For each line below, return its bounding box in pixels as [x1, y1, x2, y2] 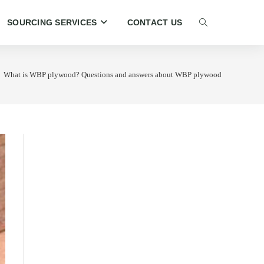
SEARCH [202, 78, 236, 88]
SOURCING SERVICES [7, 18, 97, 27]
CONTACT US [127, 18, 182, 27]
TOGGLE [202, 29, 237, 39]
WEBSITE [202, 54, 239, 64]
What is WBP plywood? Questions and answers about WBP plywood [4, 70, 222, 79]
